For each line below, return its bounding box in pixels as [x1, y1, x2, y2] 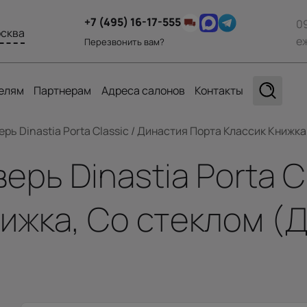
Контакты [194, 83, 243, 98]
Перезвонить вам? [84, 35, 165, 48]
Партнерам [34, 83, 92, 98]
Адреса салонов [101, 83, 185, 98]
